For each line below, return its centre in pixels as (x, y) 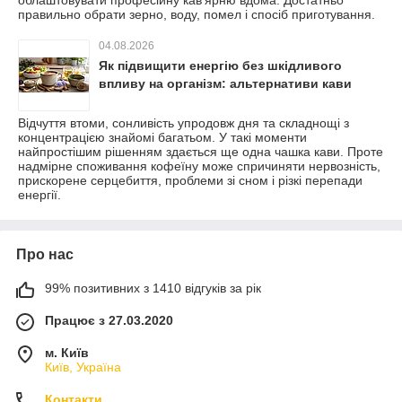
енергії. (39, 194)
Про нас (45, 254)
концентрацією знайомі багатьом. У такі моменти (162, 137)
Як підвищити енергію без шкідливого (220, 65)
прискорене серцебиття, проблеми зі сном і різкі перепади (190, 180)
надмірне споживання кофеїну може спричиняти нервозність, (199, 166)
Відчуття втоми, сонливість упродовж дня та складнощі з (184, 122)
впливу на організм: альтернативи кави (225, 83)
